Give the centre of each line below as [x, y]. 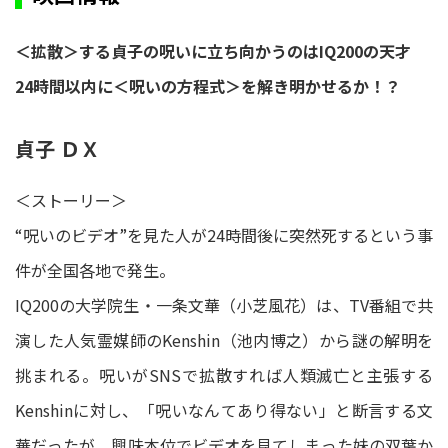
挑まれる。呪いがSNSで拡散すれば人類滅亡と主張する [224, 374]
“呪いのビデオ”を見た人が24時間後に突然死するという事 [224, 234]
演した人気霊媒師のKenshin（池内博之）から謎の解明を [224, 339]
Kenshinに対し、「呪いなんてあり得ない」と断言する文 [224, 409]
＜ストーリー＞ [71, 199]
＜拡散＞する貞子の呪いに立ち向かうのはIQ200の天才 [213, 50]
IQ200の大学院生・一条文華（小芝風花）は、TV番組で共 [224, 304]
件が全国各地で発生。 [95, 269]
